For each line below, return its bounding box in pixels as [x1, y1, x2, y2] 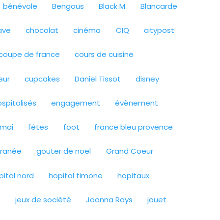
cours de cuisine [74, 49, 134, 60]
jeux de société [15, 194, 71, 205]
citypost [143, 25, 174, 36]
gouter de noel [36, 146, 91, 157]
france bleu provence [94, 122, 173, 133]
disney [136, 73, 160, 84]
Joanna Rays [85, 194, 133, 205]
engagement [51, 97, 100, 108]
